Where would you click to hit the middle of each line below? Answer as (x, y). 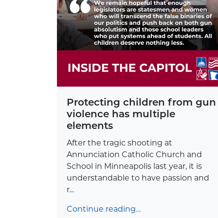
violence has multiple (121, 114)
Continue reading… (104, 209)
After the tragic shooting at (119, 143)
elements (90, 125)
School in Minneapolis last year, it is (134, 166)
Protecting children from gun (141, 102)
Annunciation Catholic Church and (134, 154)
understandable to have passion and (138, 178)
